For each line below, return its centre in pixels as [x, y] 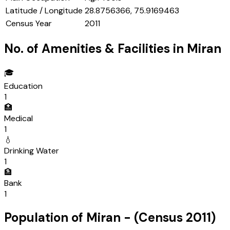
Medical [18, 119]
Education [23, 86]
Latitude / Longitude [44, 11]
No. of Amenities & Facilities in [95, 49]
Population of [45, 218]
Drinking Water [32, 151]
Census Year [29, 24]
